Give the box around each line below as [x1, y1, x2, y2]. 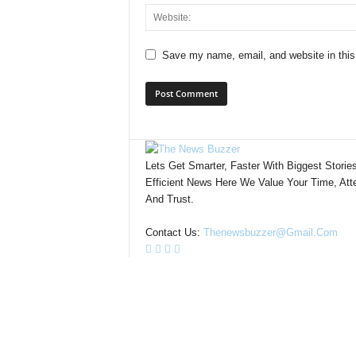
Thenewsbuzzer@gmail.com [203, 226, 338, 238]
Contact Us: [145, 226, 203, 238]
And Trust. [145, 193, 194, 205]
